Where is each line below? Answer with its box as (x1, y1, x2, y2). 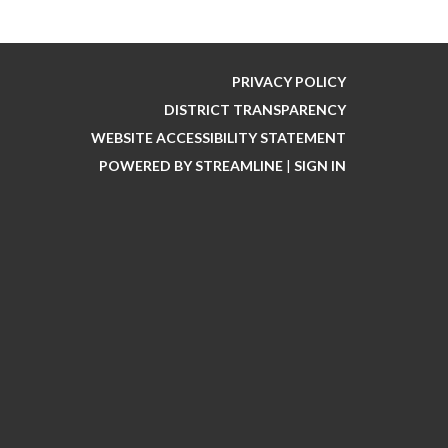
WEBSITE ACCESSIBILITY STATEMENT (91, 129, 346, 146)
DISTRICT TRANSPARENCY (164, 101, 346, 118)
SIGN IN (294, 157, 346, 174)
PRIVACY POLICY (232, 73, 346, 90)
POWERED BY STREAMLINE (99, 157, 283, 174)
